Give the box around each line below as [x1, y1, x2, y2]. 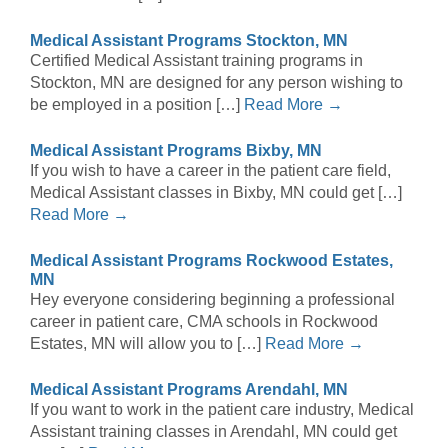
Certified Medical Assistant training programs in [30, 52, 363, 70]
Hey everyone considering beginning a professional [30, 291, 395, 309]
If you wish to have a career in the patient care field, [30, 162, 391, 180]
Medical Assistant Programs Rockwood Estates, [30, 252, 393, 270]
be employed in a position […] [30, 96, 244, 114]
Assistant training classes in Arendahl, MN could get [30, 423, 397, 441]
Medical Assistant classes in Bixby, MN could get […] [30, 184, 402, 202]
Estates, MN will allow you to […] [30, 335, 265, 353]
